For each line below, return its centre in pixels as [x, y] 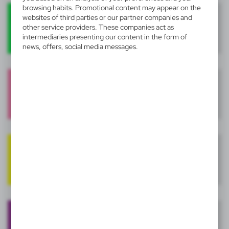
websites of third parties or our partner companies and [107, 18]
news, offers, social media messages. [80, 47]
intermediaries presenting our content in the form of [105, 37]
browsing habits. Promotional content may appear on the [111, 8]
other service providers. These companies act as [98, 27]
